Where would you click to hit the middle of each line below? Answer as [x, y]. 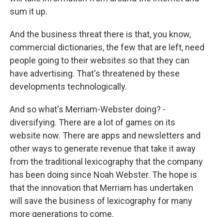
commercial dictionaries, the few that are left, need [107, 47]
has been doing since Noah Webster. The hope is [103, 175]
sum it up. [29, 11]
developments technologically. [68, 86]
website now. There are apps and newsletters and [105, 135]
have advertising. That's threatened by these [95, 73]
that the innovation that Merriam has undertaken [101, 188]
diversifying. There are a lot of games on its [93, 122]
